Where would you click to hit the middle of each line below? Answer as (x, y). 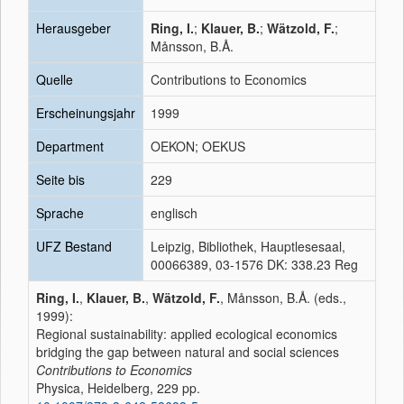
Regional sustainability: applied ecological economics (187, 334)
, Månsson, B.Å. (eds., (283, 298)
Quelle (55, 79)
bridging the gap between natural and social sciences (188, 352)
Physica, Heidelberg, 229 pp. (118, 388)
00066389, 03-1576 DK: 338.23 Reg (254, 264)
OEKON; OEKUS (198, 146)
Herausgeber (73, 28)
